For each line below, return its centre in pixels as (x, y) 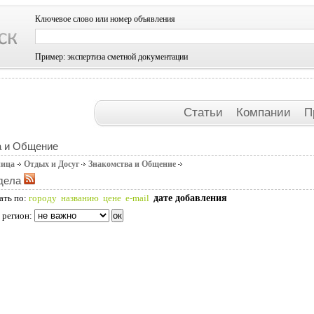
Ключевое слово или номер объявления (105, 19)
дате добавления (190, 198)
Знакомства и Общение (132, 164)
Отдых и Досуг (52, 164)
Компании (265, 112)
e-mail (137, 198)
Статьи (205, 112)
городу (43, 198)
